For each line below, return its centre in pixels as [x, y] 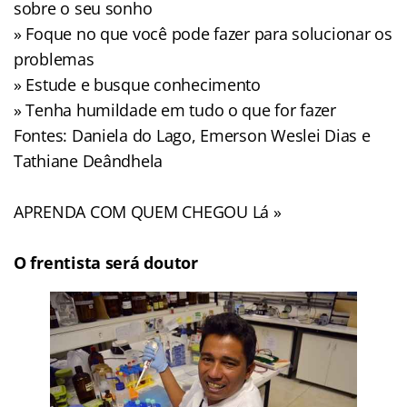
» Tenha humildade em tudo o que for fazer [175, 109]
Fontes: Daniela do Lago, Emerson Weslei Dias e [192, 135]
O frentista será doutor [106, 262]
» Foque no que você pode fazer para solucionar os [203, 33]
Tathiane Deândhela [89, 160]
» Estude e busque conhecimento [137, 84]
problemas [54, 59]
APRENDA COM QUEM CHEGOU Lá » [148, 211]
